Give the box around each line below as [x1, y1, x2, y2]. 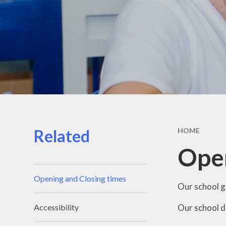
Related [34, 126, 90, 146]
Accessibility [34, 202, 79, 212]
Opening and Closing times [34, 174, 127, 184]
